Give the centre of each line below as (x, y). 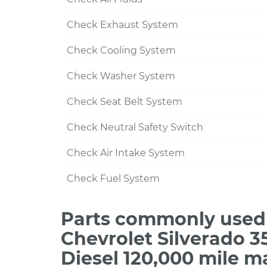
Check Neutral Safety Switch (135, 127)
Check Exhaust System (122, 25)
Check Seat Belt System (125, 102)
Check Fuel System (113, 178)
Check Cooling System (121, 50)
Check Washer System (121, 76)
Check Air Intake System (126, 153)
